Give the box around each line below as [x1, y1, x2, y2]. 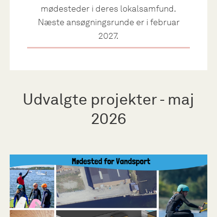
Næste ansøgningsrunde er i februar [37, 17, 180, 28]
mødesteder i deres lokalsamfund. [41, 3, 176, 14]
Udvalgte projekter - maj [23, 90, 194, 108]
